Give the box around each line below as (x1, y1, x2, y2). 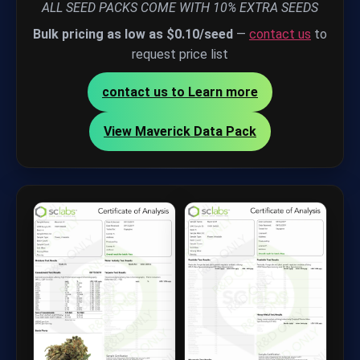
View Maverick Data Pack (104, 123, 256, 139)
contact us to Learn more (102, 84, 258, 100)
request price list (132, 46, 228, 62)
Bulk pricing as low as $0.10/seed (33, 26, 233, 42)
